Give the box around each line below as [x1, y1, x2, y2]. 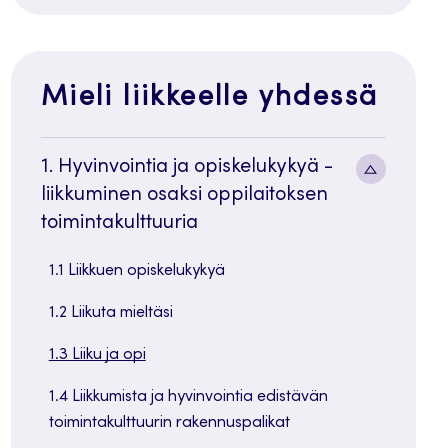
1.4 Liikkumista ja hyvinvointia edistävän [48, 388, 328, 405]
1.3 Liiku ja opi [48, 346, 146, 363]
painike [369, 190, 435, 211]
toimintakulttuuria [40, 213, 198, 234]
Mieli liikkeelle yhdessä [40, 84, 379, 113]
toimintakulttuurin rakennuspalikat [48, 414, 290, 431]
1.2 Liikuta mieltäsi [48, 304, 173, 321]
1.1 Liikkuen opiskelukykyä [48, 262, 225, 279]
